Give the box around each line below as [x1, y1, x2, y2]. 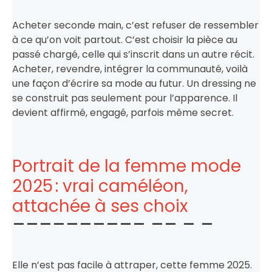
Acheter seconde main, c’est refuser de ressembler [12, 18, 259, 32]
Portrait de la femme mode [12, 154, 241, 178]
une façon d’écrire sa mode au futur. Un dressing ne [12, 76, 256, 90]
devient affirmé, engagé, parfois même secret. [12, 105, 234, 120]
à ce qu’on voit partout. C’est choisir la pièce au [12, 32, 237, 47]
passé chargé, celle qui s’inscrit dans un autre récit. [12, 47, 254, 61]
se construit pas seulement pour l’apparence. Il [12, 90, 237, 105]
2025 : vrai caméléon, [12, 174, 188, 198]
